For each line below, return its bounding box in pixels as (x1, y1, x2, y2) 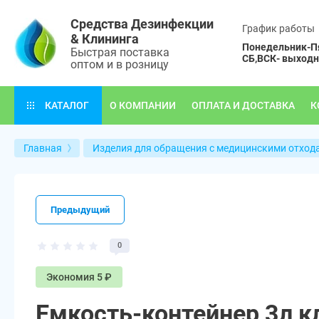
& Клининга (70, 31, 139, 46)
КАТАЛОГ (45, 100, 89, 111)
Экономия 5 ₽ (46, 271, 112, 283)
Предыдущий (51, 204, 110, 215)
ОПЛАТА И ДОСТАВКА (192, 99, 295, 111)
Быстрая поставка (70, 45, 169, 59)
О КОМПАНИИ (110, 99, 176, 111)
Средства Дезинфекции (70, 16, 214, 31)
